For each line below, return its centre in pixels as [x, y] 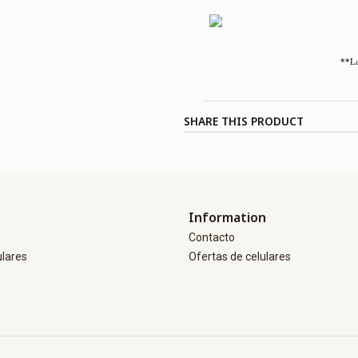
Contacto [212, 238]
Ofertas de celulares [240, 256]
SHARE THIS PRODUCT [244, 121]
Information [227, 217]
